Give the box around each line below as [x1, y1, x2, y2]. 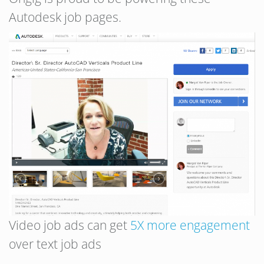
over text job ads [9, 235, 101, 252]
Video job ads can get [9, 216, 130, 233]
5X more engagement [130, 216, 250, 233]
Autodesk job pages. [9, 9, 121, 25]
